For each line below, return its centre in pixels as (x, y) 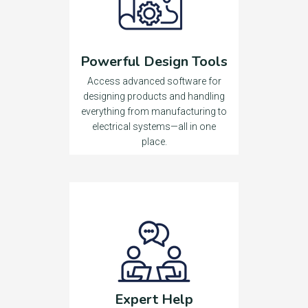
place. (154, 142)
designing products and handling (154, 96)
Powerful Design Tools (154, 62)
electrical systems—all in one (154, 126)
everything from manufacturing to (154, 111)
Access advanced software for (154, 81)
